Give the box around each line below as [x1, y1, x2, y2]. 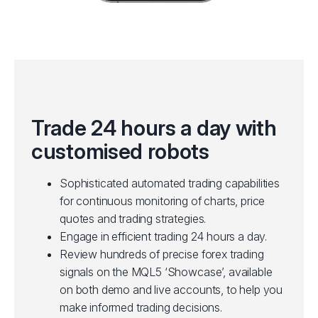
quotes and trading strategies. [60, 212, 207, 226]
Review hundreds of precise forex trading [60, 247, 264, 262]
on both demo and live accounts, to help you [60, 283, 283, 297]
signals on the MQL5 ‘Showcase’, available [60, 265, 273, 280]
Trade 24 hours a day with [31, 115, 277, 141]
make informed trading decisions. [60, 300, 222, 315]
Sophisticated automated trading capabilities [60, 176, 280, 191]
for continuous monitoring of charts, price [60, 194, 265, 209]
